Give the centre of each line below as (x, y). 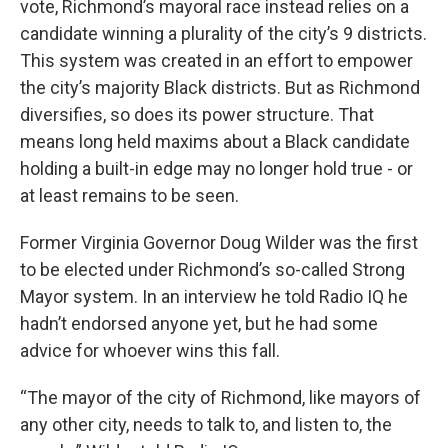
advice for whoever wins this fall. (150, 351)
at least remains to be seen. (129, 196)
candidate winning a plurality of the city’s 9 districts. (223, 34)
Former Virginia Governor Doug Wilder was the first (219, 243)
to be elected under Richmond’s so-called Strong (212, 270)
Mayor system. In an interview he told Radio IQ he (214, 297)
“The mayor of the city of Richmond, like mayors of (220, 398)
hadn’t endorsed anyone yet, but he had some (199, 324)
